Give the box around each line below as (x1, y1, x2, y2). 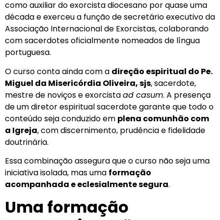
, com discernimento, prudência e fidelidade (37, 124, 205, 136)
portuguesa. (5, 47, 51, 58)
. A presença (163, 89, 211, 101)
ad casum (123, 89, 163, 101)
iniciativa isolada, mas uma (5, 167, 109, 179)
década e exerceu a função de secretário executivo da (5, 11, 215, 23)
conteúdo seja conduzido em (5, 112, 117, 124)
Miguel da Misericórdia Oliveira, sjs (5, 77, 151, 89)
